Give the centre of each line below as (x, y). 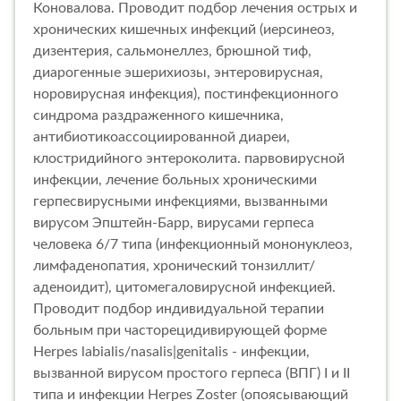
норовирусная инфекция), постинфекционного (186, 94)
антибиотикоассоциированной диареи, (162, 137)
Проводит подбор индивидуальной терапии (179, 308)
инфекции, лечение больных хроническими (175, 179)
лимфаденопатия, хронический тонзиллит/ (174, 265)
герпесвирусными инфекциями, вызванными (180, 201)
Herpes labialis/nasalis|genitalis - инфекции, (171, 351)
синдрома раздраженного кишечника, (158, 115)
